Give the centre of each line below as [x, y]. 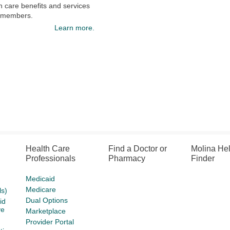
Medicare [41, 189]
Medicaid [41, 179]
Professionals [51, 158]
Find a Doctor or [138, 149]
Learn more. [74, 28]
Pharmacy [127, 158]
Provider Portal [50, 222]
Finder [203, 158]
